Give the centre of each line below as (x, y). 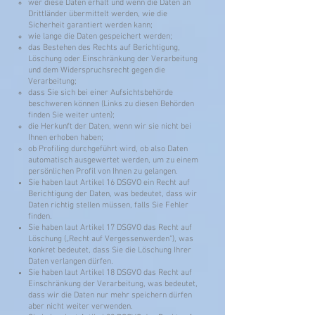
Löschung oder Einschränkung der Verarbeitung (113, 59)
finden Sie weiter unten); (71, 115)
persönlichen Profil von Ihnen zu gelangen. (103, 172)
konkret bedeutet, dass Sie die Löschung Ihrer (110, 250)
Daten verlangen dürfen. (71, 262)
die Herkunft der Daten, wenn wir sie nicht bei (110, 127)
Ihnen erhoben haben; (66, 138)
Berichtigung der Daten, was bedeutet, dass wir (112, 194)
